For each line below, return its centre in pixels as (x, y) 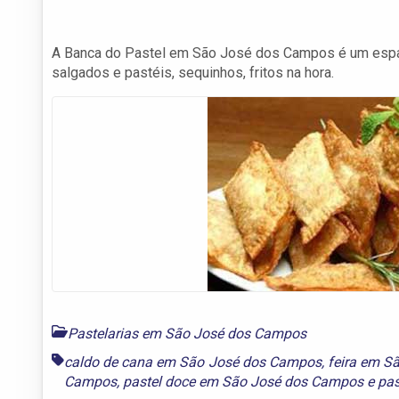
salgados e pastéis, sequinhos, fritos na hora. (193, 72)
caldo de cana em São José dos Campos (193, 362)
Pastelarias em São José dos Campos (187, 333)
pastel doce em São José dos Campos (243, 381)
